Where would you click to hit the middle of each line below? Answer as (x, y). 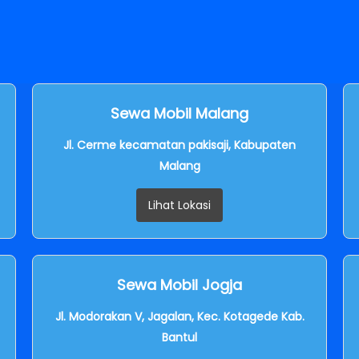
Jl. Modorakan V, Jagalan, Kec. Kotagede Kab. (179, 316)
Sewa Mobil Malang (179, 113)
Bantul (179, 337)
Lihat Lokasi (179, 205)
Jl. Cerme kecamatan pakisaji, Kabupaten (179, 145)
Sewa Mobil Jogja (179, 284)
